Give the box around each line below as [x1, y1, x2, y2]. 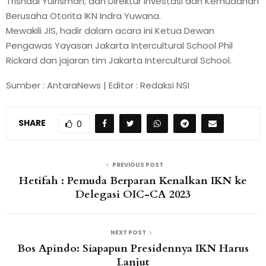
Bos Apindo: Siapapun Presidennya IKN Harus [17, 240, 249, 256]
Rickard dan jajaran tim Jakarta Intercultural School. [6, 53, 232, 66]
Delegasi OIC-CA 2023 [75, 186, 191, 202]
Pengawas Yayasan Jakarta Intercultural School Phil [6, 39, 233, 52]
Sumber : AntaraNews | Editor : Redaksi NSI [6, 78, 189, 91]
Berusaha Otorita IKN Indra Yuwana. [6, 9, 161, 22]
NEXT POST [110, 227, 146, 237]
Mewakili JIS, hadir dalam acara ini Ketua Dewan [6, 24, 214, 37]
